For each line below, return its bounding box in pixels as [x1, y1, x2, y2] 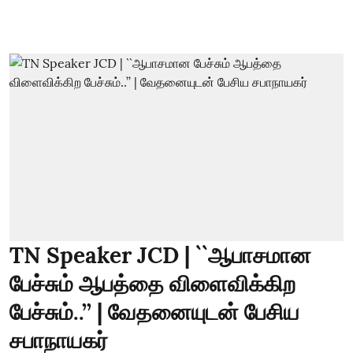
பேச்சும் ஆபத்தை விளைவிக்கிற [9, 269, 295, 298]
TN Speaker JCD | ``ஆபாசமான [9, 241, 311, 269]
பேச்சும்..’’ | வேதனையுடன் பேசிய [9, 298, 299, 326]
